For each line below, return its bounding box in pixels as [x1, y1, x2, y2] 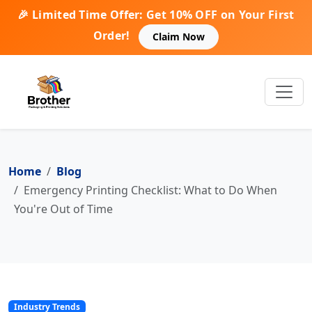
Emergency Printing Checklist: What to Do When [24, 182, 277, 198]
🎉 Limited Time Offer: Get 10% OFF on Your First [17, 7, 295, 22]
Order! [93, 28, 130, 44]
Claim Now [153, 30, 205, 44]
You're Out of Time [14, 201, 113, 217]
